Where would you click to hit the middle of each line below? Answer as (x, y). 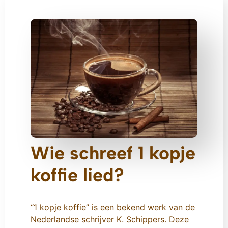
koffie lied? (77, 175)
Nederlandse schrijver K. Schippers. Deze (110, 220)
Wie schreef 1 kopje (113, 153)
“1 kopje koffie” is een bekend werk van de (113, 207)
